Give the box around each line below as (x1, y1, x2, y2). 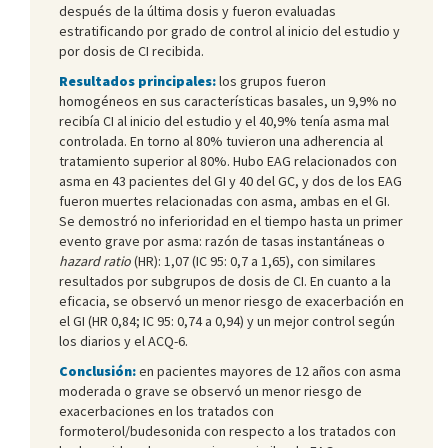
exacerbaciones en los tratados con (59, 401, 274, 420)
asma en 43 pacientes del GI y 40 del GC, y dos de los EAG (59, 171, 402, 190)
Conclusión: (59, 361, 136, 380)
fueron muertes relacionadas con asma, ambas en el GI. (59, 191, 390, 210)
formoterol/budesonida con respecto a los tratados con (59, 421, 396, 440)
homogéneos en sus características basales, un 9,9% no (59, 91, 397, 110)
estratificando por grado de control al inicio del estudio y (59, 21, 400, 40)
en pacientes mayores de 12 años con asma (136, 361, 401, 380)
